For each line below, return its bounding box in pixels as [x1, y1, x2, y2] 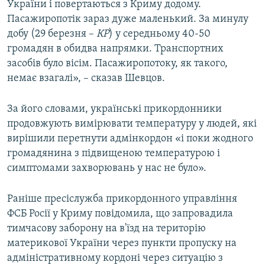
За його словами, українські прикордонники [7, 104, 222, 115]
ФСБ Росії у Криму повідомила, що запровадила [7, 208, 233, 220]
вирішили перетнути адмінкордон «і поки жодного [7, 133, 253, 145]
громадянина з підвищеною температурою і [7, 148, 220, 160]
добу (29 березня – [7, 28, 96, 40]
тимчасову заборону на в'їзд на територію [7, 223, 206, 235]
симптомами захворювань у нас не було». [7, 163, 206, 174]
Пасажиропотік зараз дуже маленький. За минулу [7, 14, 248, 25]
